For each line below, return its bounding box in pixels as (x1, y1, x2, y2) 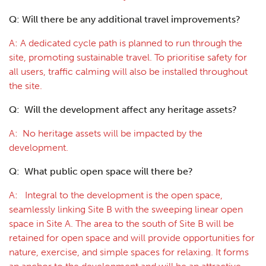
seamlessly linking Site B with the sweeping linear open (9, 203, 243, 215)
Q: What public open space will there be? (9, 165, 193, 177)
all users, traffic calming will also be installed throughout (9, 65, 248, 77)
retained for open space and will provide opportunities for (9, 232, 255, 243)
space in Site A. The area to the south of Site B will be (9, 217, 234, 229)
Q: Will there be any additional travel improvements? (9, 13, 240, 25)
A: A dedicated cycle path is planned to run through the (9, 37, 242, 49)
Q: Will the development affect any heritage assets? (9, 103, 237, 115)
